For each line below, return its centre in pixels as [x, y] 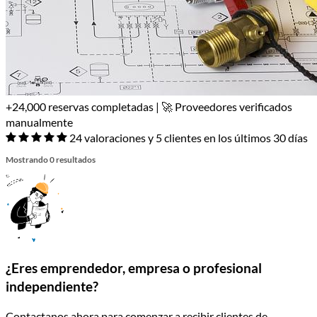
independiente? [52, 286]
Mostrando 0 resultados [51, 159]
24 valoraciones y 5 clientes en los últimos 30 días [189, 137]
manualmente [39, 122]
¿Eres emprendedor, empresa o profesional [134, 268]
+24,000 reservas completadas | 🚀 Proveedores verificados [149, 106]
